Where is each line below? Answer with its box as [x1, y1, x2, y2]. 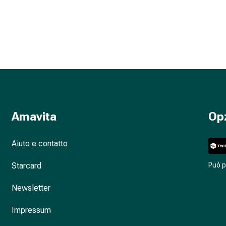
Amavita [11, 109, 56, 124]
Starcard [11, 161, 41, 171]
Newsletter [11, 183, 50, 193]
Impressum [11, 205, 51, 215]
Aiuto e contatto [11, 139, 68, 148]
